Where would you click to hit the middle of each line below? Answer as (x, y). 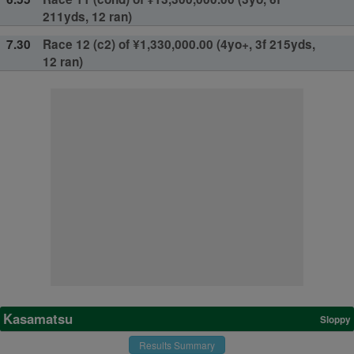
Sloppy (335, 320)
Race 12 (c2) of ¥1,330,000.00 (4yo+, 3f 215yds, (179, 44)
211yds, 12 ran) (87, 16)
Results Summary (177, 345)
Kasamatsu (38, 318)
